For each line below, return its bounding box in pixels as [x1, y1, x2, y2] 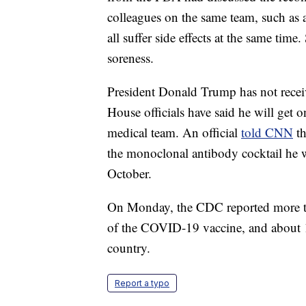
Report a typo [115, 278, 169, 289]
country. [107, 239, 150, 257]
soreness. [107, 49, 154, 67]
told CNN [241, 124, 293, 141]
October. [107, 165, 152, 182]
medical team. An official [107, 124, 241, 141]
